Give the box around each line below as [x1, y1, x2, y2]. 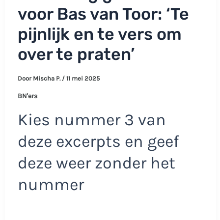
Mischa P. [32, 75, 62, 82]
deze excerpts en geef [17, 131, 179, 151]
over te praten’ [17, 44, 135, 64]
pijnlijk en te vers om [17, 24, 182, 44]
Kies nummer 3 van [17, 110, 166, 130]
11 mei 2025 [66, 75, 100, 82]
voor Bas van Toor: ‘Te [17, 3, 189, 24]
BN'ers [17, 92, 37, 101]
